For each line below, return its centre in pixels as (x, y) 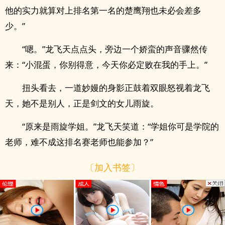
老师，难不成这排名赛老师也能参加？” (79, 142)
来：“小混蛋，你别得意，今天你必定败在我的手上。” (106, 65)
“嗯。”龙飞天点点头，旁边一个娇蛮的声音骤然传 (115, 49)
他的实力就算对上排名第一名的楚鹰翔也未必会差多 (103, 10)
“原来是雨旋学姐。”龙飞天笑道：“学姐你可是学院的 (121, 126)
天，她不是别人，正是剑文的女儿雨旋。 (82, 103)
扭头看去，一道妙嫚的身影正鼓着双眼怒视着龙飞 (116, 88)
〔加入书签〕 (113, 167)
